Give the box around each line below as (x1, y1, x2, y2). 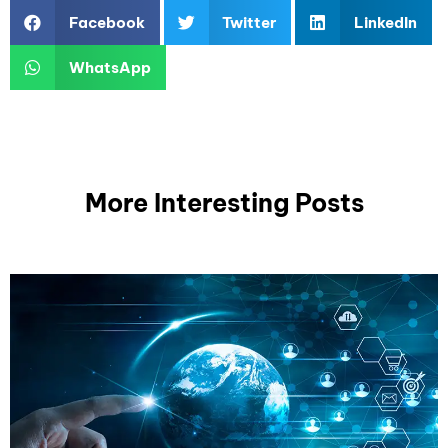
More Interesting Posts (84, 186, 364, 219)
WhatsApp (68, 57, 151, 77)
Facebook (68, 12, 145, 32)
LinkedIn (353, 12, 417, 32)
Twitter (222, 12, 276, 32)
